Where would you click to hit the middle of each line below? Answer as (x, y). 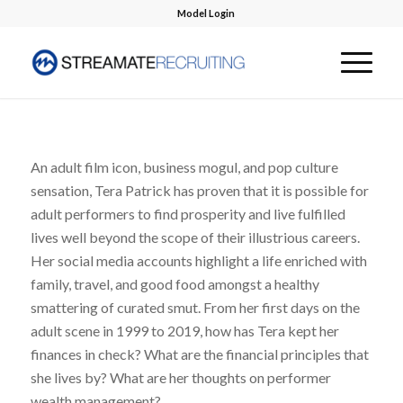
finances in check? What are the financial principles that (199, 354)
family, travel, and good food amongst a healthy (175, 283)
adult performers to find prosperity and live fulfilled (188, 213)
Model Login (206, 13)
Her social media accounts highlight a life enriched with (198, 260)
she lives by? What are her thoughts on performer (180, 377)
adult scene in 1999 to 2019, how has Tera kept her (184, 330)
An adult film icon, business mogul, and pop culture (184, 166)
